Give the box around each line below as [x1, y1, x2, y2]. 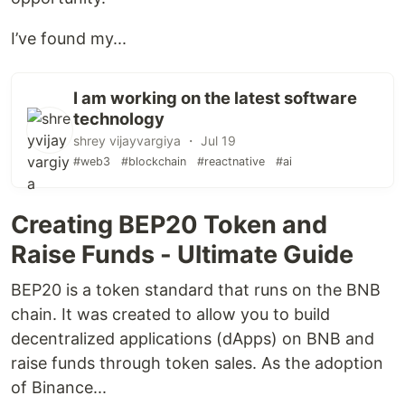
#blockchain [121, 155, 186, 168]
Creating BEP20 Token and [11, 210, 327, 240]
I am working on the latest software [73, 88, 357, 108]
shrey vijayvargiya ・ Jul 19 [73, 133, 236, 148]
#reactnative [197, 155, 265, 168]
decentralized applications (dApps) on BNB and [11, 329, 374, 348]
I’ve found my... [11, 29, 127, 48]
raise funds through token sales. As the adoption [11, 353, 383, 372]
